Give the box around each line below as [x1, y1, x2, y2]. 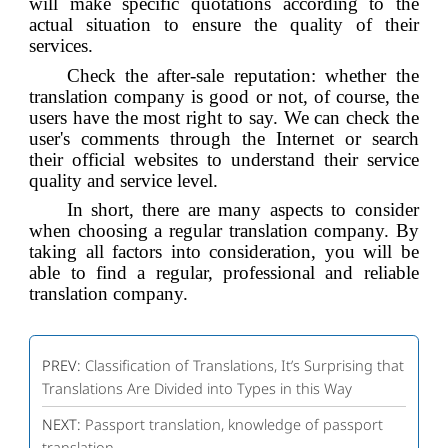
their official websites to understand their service [29, 148, 419, 170]
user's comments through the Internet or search [29, 127, 419, 149]
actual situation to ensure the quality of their [29, 13, 419, 35]
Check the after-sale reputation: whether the [66, 64, 419, 86]
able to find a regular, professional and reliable [29, 262, 419, 284]
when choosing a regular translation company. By [29, 220, 419, 242]
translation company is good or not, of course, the [29, 85, 419, 107]
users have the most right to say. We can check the [29, 106, 419, 128]
